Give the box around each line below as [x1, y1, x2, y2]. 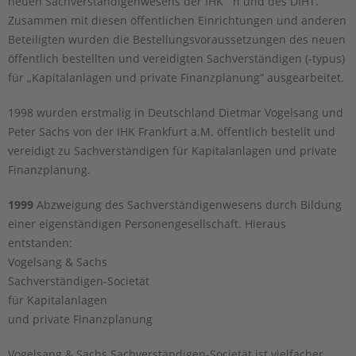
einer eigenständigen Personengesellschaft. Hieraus [8, 216, 286, 232]
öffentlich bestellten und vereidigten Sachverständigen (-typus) [8, 51, 345, 67]
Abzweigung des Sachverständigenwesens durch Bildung [33, 197, 342, 213]
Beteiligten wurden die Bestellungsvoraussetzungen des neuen [8, 32, 346, 48]
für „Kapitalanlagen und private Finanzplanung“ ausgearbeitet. [8, 70, 344, 86]
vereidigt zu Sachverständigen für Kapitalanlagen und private [8, 143, 337, 159]
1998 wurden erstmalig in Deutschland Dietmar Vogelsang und [8, 105, 343, 121]
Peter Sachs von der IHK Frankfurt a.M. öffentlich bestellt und [8, 124, 335, 140]
